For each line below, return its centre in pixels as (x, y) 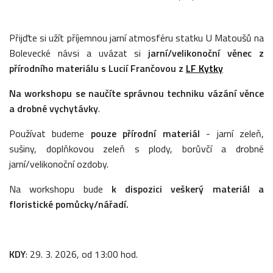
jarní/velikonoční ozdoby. (60, 164)
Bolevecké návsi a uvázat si (75, 53)
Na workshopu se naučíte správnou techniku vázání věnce (136, 93)
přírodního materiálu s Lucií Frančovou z (97, 68)
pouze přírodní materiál (142, 133)
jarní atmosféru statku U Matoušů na (187, 37)
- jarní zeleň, (232, 133)
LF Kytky (204, 68)
